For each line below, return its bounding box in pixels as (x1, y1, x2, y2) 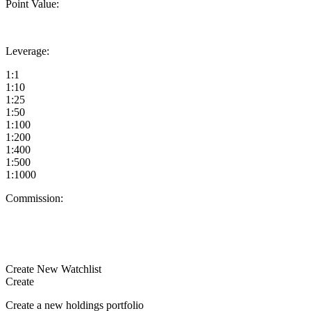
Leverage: (6, 44, 49, 57)
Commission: (6, 192, 63, 204)
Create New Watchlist (6, 262, 101, 275)
